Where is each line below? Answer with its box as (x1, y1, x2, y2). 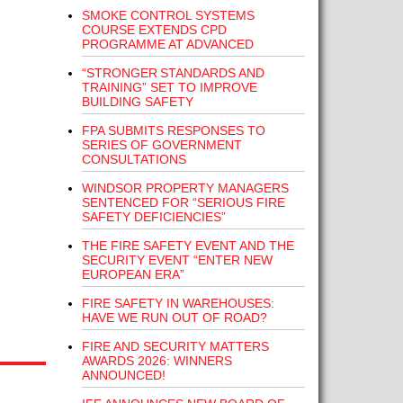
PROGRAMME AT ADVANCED (81, 37, 254, 51)
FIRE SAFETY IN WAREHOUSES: (81, 296, 274, 310)
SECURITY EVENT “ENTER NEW (81, 253, 273, 267)
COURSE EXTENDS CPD (81, 22, 227, 37)
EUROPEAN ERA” (81, 267, 184, 282)
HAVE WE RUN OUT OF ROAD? (81, 310, 267, 325)
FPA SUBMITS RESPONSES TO (81, 123, 265, 138)
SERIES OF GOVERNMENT (81, 138, 242, 152)
